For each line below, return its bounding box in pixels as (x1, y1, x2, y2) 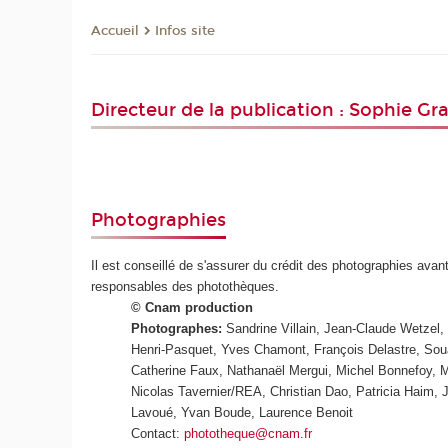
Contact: (131, 426, 185, 442)
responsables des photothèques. (91, 279, 280, 295)
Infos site (155, 23, 216, 40)
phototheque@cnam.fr (184, 426, 313, 442)
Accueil (91, 23, 140, 40)
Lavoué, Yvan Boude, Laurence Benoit (131, 405, 354, 421)
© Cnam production (131, 300, 254, 316)
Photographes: (131, 321, 223, 337)
